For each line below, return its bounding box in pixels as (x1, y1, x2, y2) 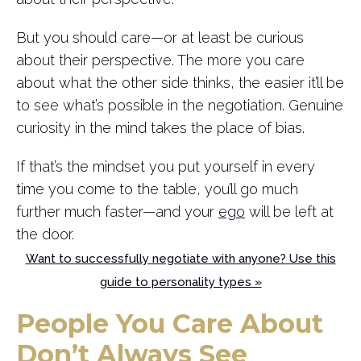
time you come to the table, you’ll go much (16, 180, 298, 197)
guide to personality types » (99, 275, 262, 290)
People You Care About (16, 308, 323, 340)
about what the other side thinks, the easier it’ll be (16, 73, 344, 91)
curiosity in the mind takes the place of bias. (16, 118, 305, 136)
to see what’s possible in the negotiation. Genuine (16, 96, 343, 114)
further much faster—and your (16, 202, 218, 220)
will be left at (245, 202, 334, 220)
